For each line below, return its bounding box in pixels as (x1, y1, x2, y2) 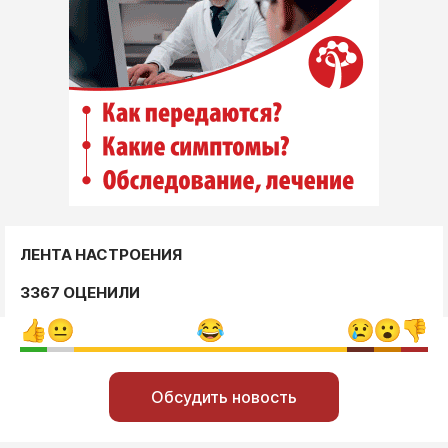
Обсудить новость (151, 387, 297, 407)
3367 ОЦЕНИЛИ (20, 283, 140, 302)
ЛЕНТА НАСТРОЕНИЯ (20, 245, 182, 264)
